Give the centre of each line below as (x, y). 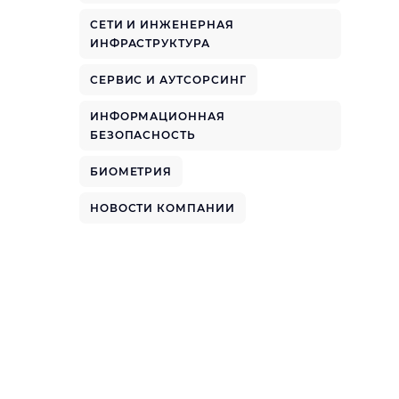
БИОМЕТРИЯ (131, 171)
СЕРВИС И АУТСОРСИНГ (168, 80)
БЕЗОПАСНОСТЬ (143, 135)
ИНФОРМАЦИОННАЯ (158, 116)
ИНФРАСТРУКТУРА (150, 43)
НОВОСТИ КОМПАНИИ (163, 208)
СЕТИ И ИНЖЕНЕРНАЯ (162, 24)
